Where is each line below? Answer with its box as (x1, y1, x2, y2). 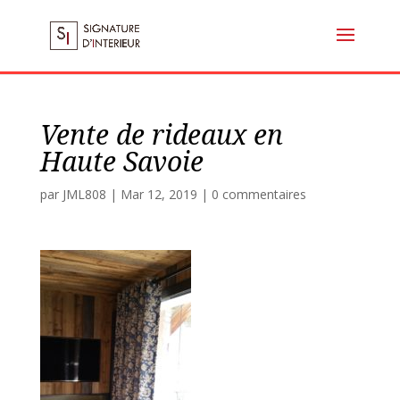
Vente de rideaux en (39, 116, 283, 153)
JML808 (62, 186, 106, 203)
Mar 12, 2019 (120, 186, 197, 203)
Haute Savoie (39, 143, 204, 179)
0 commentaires (211, 186, 306, 203)
